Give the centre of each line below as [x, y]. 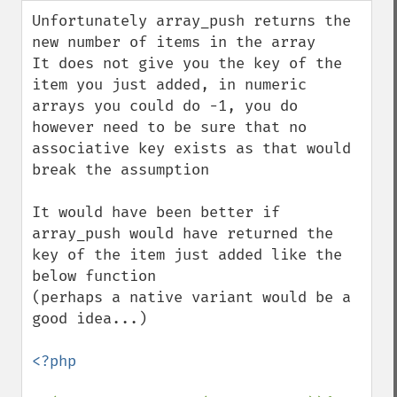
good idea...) [90, 319]
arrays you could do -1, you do [165, 106]
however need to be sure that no [169, 127]
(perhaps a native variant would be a [191, 297]
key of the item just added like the [187, 255]
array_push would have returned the [183, 234]
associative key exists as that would [191, 148]
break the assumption [121, 170]
